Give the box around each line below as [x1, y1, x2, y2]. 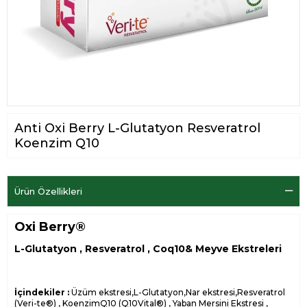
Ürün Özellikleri [14, 186, 82, 197]
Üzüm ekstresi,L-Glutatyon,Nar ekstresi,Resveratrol [69, 287, 285, 298]
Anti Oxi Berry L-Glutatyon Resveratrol [14, 121, 260, 136]
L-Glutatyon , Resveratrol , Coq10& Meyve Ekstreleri [14, 243, 282, 256]
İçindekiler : [14, 287, 69, 298]
